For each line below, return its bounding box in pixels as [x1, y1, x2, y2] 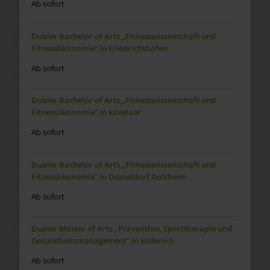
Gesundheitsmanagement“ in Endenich [31, 235, 174, 246]
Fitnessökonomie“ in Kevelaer [31, 107, 141, 118]
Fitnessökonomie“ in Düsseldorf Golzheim [31, 171, 186, 182]
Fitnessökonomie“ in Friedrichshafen [31, 42, 168, 54]
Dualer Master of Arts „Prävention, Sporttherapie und [31, 223, 232, 234]
